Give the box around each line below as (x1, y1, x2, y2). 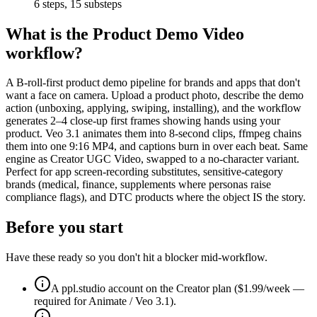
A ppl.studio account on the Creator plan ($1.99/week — (51, 282, 304, 295)
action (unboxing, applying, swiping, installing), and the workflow (6, 102, 301, 115)
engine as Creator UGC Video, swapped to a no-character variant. (6, 153, 299, 166)
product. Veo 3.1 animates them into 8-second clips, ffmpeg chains (6, 127, 301, 140)
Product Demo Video (93, 24, 244, 43)
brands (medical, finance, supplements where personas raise (6, 178, 271, 191)
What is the (6, 24, 93, 43)
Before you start (6, 218, 123, 237)
